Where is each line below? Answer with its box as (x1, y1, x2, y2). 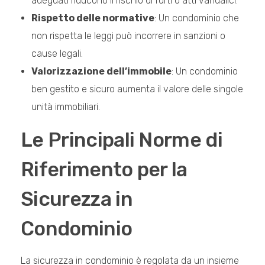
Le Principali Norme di (21, 128, 223, 151)
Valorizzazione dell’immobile (31, 65, 172, 77)
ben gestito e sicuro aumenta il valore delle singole (31, 83, 243, 95)
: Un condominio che (154, 12, 239, 24)
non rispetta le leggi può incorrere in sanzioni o (31, 30, 225, 41)
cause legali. (31, 47, 83, 59)
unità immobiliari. (31, 101, 100, 112)
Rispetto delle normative (31, 12, 154, 24)
